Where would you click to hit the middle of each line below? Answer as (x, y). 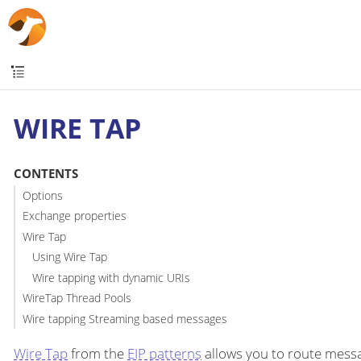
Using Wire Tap (70, 257)
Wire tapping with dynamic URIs (112, 277)
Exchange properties (74, 216)
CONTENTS (46, 174)
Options (42, 195)
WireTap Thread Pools (77, 298)
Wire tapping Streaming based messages (124, 318)
